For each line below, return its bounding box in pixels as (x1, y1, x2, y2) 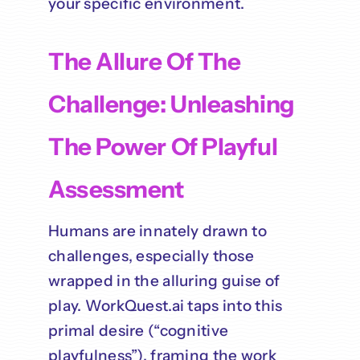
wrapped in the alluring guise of (47, 272, 280, 291)
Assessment (47, 174, 184, 204)
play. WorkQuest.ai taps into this (47, 297, 283, 316)
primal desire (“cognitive (47, 321, 229, 341)
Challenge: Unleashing (47, 89, 294, 119)
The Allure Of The (47, 47, 241, 76)
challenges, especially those (47, 247, 254, 266)
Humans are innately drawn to (47, 222, 267, 241)
